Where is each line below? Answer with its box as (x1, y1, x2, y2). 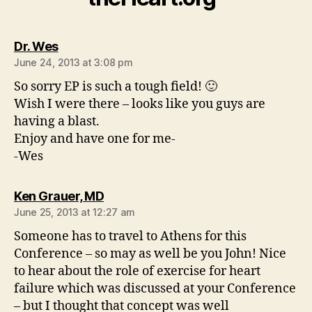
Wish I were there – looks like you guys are (14, 96, 265, 112)
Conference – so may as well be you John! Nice (14, 246, 286, 262)
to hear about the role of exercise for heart (14, 263, 260, 279)
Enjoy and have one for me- (14, 131, 175, 147)
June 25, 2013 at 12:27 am (14, 206, 135, 218)
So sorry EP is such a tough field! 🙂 (14, 79, 217, 95)
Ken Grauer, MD (14, 189, 104, 203)
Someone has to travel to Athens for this (14, 228, 247, 244)
